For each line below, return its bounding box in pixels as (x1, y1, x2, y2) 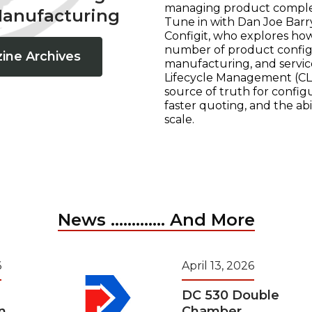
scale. (164, 112, 194, 126)
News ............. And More (57, 209, 255, 230)
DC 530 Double (182, 287, 279, 303)
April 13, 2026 (182, 258, 254, 272)
